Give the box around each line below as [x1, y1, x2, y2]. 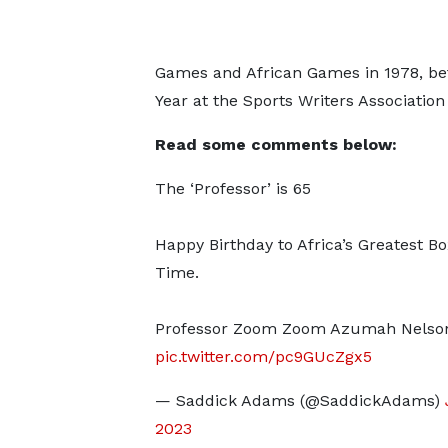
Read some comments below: [154, 135, 397, 154]
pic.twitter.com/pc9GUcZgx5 [154, 347, 372, 366]
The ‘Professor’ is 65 [154, 179, 311, 198]
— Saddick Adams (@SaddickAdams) [154, 391, 445, 410]
